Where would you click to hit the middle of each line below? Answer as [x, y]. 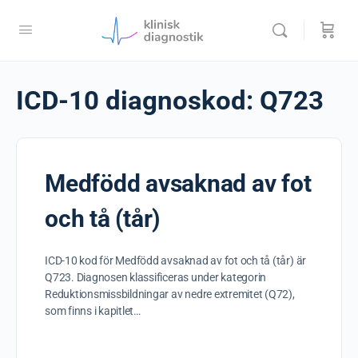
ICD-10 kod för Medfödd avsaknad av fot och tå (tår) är [176, 261]
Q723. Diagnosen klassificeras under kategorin [156, 277]
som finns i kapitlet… [93, 311]
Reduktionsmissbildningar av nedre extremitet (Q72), [170, 294]
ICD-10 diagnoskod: [138, 100]
